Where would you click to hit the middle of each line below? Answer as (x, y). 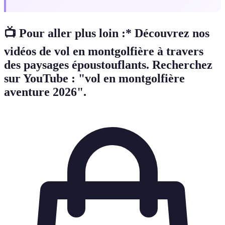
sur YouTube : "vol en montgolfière (94, 79)
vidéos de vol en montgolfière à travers (104, 51)
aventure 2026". (45, 92)
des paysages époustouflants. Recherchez (108, 65)
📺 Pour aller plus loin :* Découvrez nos (107, 33)
